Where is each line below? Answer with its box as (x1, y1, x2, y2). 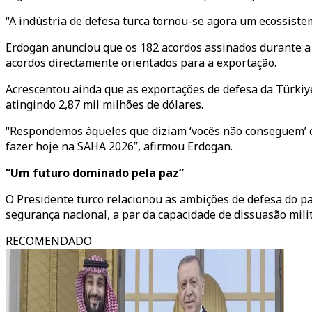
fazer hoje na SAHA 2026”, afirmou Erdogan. (6, 139, 233, 154)
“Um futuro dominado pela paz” (6, 165, 184, 180)
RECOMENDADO (6, 233, 92, 249)
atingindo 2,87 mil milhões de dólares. (6, 97, 203, 112)
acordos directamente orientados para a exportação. (6, 55, 276, 70)
